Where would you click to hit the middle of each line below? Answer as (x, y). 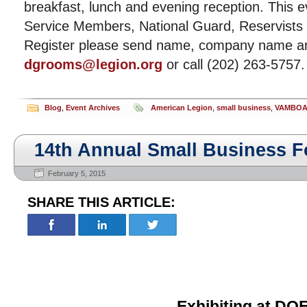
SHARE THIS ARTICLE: (101, 202)
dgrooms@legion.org (93, 64)
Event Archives (93, 108)
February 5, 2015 (77, 173)
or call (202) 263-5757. (234, 64)
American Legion (182, 108)
